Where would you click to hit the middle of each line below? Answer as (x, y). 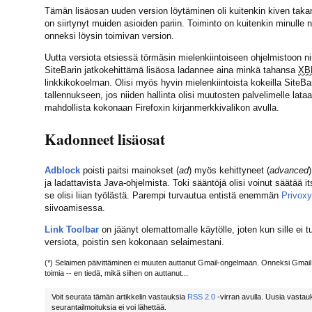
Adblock (62, 170)
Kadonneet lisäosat (105, 139)
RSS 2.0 (201, 296)
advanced (289, 170)
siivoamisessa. (75, 208)
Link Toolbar (72, 229)
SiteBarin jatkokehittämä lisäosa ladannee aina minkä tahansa (171, 70)
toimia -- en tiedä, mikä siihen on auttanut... (116, 273)
